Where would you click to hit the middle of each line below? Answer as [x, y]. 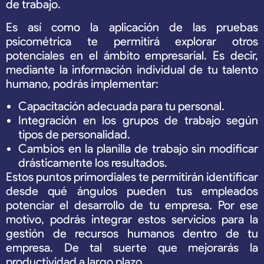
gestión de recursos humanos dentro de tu [132, 234]
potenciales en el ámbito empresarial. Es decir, [132, 55]
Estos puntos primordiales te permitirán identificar [132, 177]
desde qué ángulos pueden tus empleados [132, 191]
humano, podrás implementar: [82, 83]
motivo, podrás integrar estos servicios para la [132, 220]
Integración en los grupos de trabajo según [138, 121]
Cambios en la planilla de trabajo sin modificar [138, 149]
